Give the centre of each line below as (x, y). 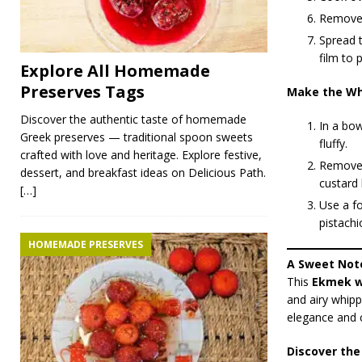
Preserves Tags (82, 92)
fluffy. (333, 144)
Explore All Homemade (115, 71)
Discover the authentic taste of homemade (133, 120)
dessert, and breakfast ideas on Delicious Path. (143, 173)
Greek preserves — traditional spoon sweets (137, 137)
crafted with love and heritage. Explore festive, (141, 155)
